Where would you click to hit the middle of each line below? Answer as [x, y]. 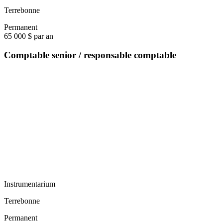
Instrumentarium [30, 184]
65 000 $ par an [29, 36]
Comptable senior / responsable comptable [90, 55]
